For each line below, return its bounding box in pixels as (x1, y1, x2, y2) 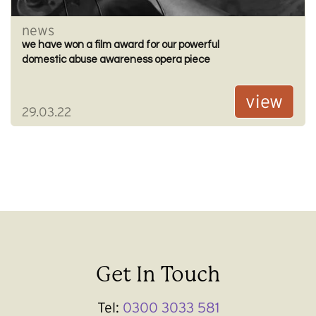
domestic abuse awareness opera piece (22, 54, 210, 65)
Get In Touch (96, 262, 220, 287)
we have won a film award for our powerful (22, 39, 219, 50)
